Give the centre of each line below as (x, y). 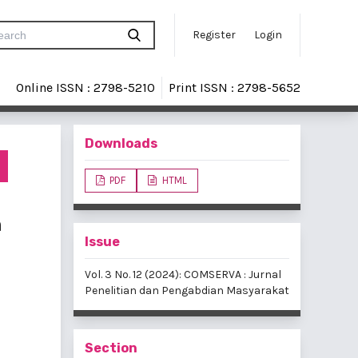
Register (214, 34)
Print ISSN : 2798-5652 (235, 87)
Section (111, 348)
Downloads (121, 143)
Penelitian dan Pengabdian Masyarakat (187, 290)
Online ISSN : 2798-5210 (86, 87)
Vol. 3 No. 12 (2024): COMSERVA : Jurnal (183, 274)
